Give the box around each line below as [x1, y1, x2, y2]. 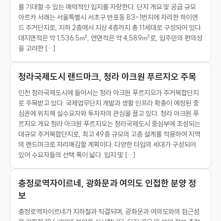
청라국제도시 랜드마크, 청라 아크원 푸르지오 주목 [18, 71, 196, 82]
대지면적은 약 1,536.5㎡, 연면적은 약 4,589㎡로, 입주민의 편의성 [18, 34, 202, 42]
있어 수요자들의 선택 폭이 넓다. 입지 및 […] [18, 150, 135, 159]
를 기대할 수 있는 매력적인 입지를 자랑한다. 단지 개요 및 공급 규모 [18, 2, 196, 11]
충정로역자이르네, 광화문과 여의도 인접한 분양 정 [18, 178, 196, 189]
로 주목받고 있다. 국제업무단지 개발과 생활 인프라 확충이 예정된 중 [18, 99, 199, 108]
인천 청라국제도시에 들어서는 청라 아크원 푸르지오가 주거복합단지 [18, 88, 199, 97]
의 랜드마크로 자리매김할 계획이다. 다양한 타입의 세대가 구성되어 [18, 140, 196, 149]
